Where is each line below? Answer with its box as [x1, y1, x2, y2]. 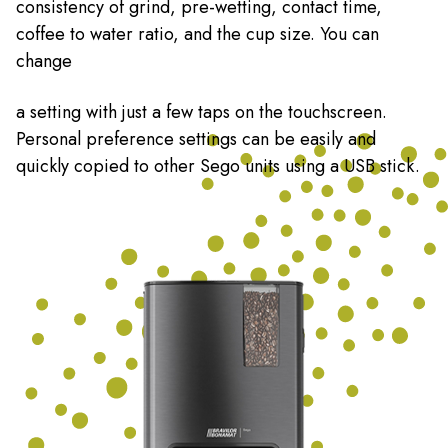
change [15, 48, 72, 74]
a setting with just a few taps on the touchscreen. [15, 99, 387, 125]
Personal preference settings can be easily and [15, 126, 376, 152]
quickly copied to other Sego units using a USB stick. [15, 153, 420, 179]
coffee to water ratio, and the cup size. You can [15, 21, 379, 47]
